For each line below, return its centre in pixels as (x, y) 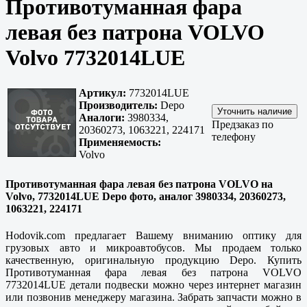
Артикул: (102, 93)
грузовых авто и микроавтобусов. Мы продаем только (153, 247)
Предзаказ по (243, 125)
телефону (234, 137)
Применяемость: (120, 143)
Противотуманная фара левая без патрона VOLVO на (139, 184)
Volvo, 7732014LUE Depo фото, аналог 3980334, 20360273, (146, 196)
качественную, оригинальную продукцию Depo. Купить (153, 260)
